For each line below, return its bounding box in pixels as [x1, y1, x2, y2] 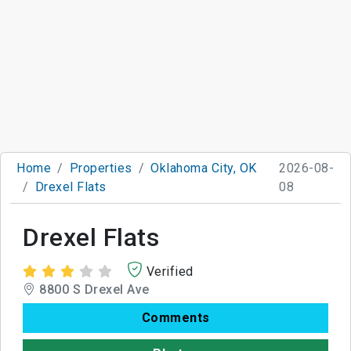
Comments [141, 309, 210, 325]
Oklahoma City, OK [150, 160, 257, 175]
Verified [146, 263, 194, 279]
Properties [69, 160, 132, 175]
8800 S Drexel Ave [35, 281, 150, 297]
